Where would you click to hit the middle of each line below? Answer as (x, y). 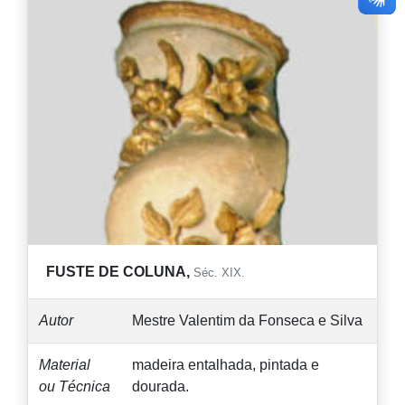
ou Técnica (75, 386)
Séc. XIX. (219, 272)
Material (65, 364)
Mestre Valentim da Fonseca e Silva (247, 320)
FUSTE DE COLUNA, (120, 271)
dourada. (160, 386)
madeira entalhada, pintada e (226, 364)
